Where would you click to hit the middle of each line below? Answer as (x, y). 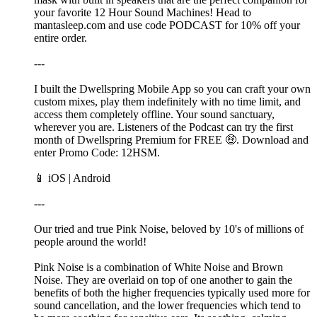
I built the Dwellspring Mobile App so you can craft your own (172, 89)
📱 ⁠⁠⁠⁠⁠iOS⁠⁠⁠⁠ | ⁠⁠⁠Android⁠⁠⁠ (72, 178)
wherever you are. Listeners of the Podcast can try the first (163, 127)
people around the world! (90, 242)
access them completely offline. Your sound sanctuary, (154, 115)
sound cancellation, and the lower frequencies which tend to (167, 306)
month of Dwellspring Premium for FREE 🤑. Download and (171, 140)
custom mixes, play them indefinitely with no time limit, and (167, 102)
